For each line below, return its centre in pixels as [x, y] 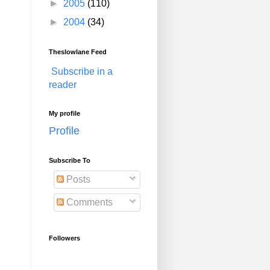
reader [63, 85]
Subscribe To [70, 160]
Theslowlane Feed [78, 52]
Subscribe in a [82, 71]
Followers [64, 238]
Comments [88, 202]
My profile [64, 113]
